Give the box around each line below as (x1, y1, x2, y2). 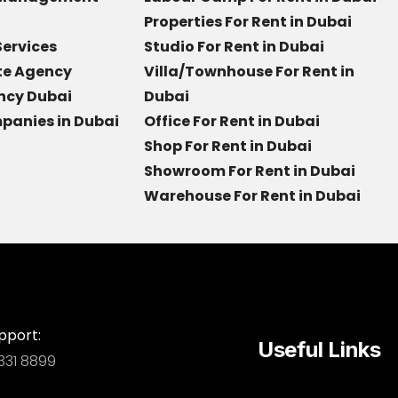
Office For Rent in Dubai (144, 111, 320, 131)
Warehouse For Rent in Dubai (144, 186, 366, 206)
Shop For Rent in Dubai (144, 136, 312, 156)
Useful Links (257, 337, 381, 362)
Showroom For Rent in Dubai (144, 161, 355, 181)
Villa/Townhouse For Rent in (144, 61, 354, 82)
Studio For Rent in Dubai (144, 36, 324, 57)
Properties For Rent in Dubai (144, 12, 354, 32)
